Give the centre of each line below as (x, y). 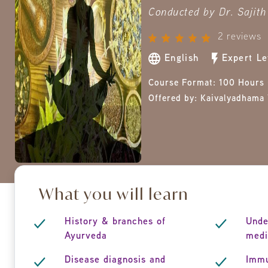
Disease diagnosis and (115, 261)
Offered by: (175, 99)
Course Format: (184, 83)
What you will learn (114, 194)
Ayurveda (86, 237)
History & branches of (115, 222)
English (184, 59)
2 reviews (239, 37)
